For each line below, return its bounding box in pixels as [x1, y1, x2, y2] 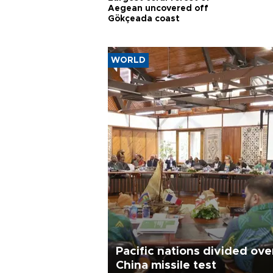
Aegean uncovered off [108, 4, 208, 13]
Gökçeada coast [108, 14, 180, 23]
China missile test [116, 260, 216, 272]
